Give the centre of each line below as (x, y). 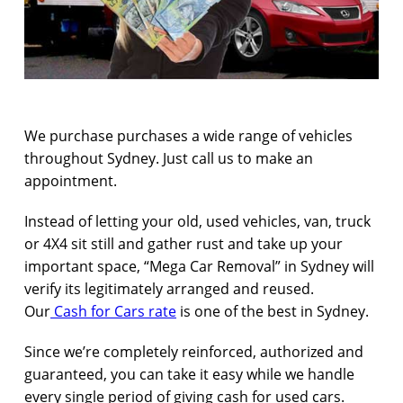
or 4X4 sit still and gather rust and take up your (184, 244)
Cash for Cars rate (113, 312)
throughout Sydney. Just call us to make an (169, 159)
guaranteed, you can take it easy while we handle (189, 375)
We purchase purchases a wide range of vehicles (188, 136)
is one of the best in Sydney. (273, 312)
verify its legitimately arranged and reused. (169, 289)
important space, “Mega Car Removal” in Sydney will (199, 267)
